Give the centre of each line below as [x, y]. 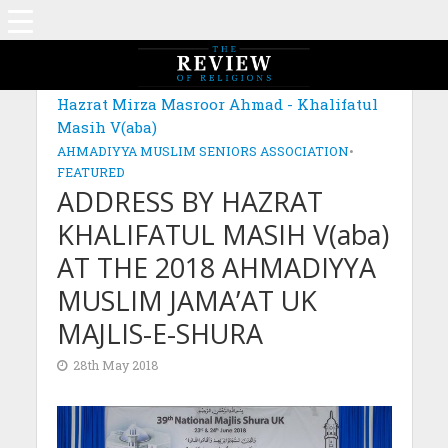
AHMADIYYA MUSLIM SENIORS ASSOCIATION [202, 151]
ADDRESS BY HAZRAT [189, 201]
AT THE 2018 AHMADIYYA [216, 267]
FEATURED [90, 172]
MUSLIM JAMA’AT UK [186, 300]
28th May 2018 [115, 365]
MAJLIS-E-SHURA [159, 333]
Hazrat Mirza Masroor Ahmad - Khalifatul [217, 104]
